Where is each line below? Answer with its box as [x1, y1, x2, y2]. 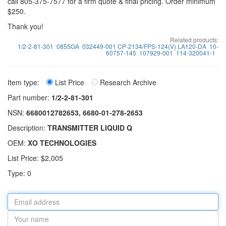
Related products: [170, 35, 218, 44]
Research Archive [98, 77, 156, 87]
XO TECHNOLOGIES [28, 138, 96, 148]
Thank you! [8, 21, 43, 31]
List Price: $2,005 [8, 153, 63, 163]
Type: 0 [8, 168, 31, 178]
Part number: [8, 92, 51, 102]
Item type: [8, 77, 41, 87]
